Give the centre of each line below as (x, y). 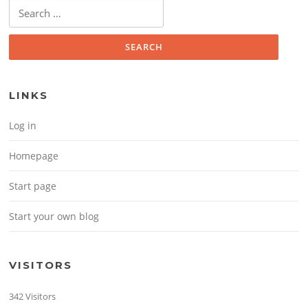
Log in (23, 125)
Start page (33, 186)
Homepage (34, 155)
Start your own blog (54, 216)
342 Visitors (33, 296)
